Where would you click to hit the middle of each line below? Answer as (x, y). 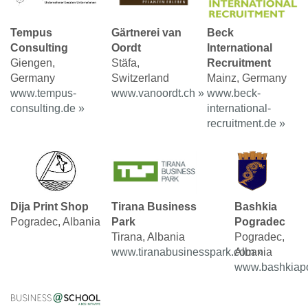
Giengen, (33, 63)
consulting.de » (47, 108)
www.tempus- (43, 93)
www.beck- (234, 93)
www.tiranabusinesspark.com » (187, 252)
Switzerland (140, 78)
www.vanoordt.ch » (157, 93)
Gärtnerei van (146, 32)
